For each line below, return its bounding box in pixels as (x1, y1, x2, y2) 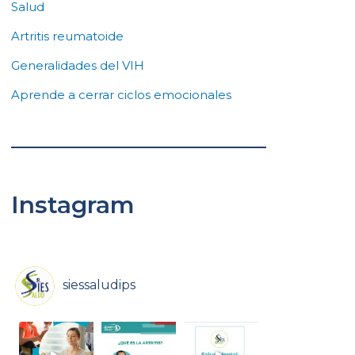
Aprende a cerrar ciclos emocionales (11, 87, 231, 103)
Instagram (11, 190, 135, 220)
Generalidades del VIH (11, 58, 144, 74)
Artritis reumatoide (11, 29, 124, 44)
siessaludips (63, 277, 136, 292)
